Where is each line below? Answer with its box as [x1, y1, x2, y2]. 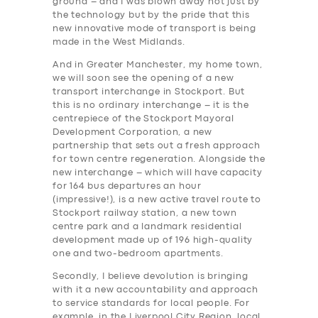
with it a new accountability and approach [53, 286, 258, 295]
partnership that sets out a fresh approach [53, 142, 261, 150]
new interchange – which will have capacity [53, 169, 263, 177]
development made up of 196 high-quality [53, 236, 253, 245]
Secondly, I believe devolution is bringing [53, 273, 248, 281]
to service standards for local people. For [53, 300, 250, 308]
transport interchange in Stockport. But [53, 88, 246, 97]
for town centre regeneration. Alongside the [53, 155, 265, 164]
